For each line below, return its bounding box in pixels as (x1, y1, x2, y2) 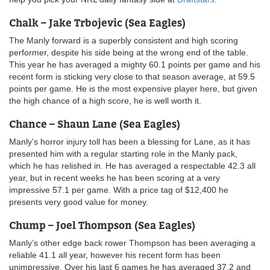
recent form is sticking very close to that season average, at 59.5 (9, 72, 255, 82)
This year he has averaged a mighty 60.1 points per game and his (9, 60, 260, 70)
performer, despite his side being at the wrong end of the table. (9, 48, 248, 58)
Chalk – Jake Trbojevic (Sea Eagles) (9, 17, 186, 30)
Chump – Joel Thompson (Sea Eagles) (9, 219, 195, 232)
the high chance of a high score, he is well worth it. (9, 96, 201, 106)
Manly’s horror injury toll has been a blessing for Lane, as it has (9, 137, 250, 147)
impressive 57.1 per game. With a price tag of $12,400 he (9, 185, 228, 195)
